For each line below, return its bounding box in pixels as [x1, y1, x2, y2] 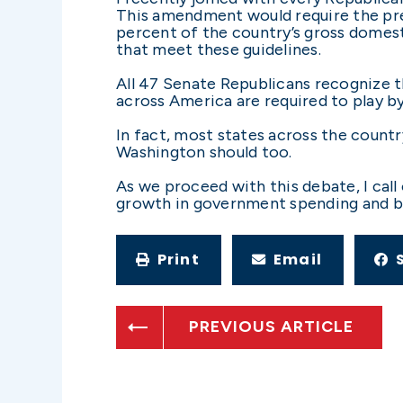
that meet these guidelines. [116, 39, 321, 59]
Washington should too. [116, 141, 292, 162]
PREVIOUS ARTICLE [189, 317, 354, 337]
